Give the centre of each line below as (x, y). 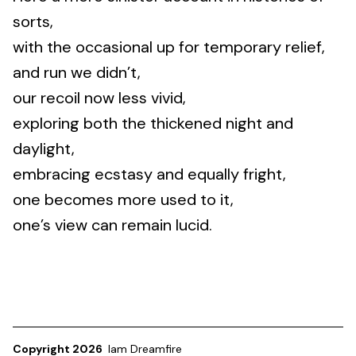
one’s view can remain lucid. (112, 224)
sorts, (33, 21)
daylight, (44, 148)
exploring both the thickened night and (153, 123)
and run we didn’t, (77, 72)
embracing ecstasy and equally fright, (149, 174)
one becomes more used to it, (123, 199)
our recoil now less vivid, (99, 97)
